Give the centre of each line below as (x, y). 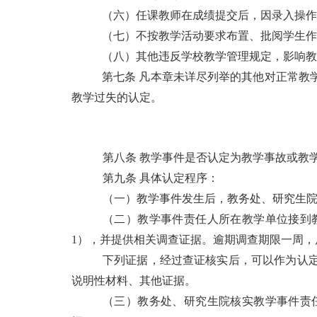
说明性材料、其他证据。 (134, 280)
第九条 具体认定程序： (161, 178)
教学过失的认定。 (117, 97)
